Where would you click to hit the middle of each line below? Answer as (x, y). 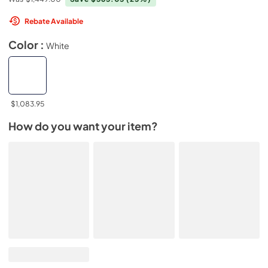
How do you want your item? (83, 126)
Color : (27, 45)
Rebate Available (54, 21)
